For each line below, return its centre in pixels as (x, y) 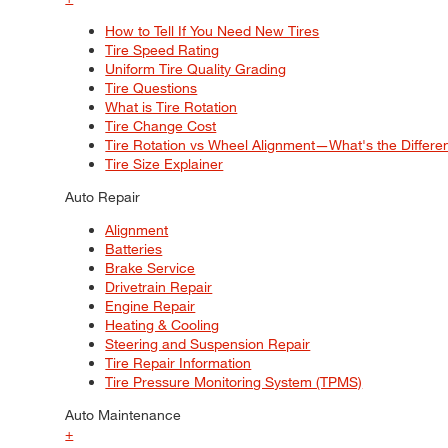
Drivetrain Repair (159, 287)
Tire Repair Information (178, 363)
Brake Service (150, 268)
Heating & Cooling (162, 325)
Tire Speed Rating (162, 50)
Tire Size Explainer (164, 164)
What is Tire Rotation (171, 107)
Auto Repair (103, 197)
